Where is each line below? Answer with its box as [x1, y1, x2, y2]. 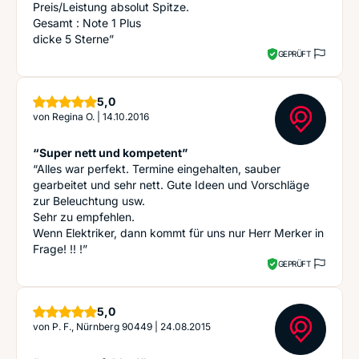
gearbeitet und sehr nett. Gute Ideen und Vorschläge [33, 178, 309, 192]
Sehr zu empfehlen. [33, 210, 135, 224]
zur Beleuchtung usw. [33, 194, 145, 208]
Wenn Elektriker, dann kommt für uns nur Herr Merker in [33, 226, 324, 240]
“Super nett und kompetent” [33, 146, 188, 159]
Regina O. [52, 111, 95, 123]
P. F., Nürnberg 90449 [52, 321, 152, 333]
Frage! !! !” [33, 242, 87, 256]
